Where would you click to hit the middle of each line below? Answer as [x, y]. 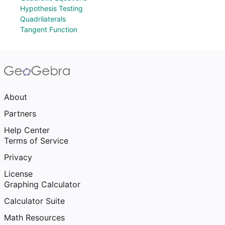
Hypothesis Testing [51, 8]
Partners [20, 114]
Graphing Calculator [42, 184]
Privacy [18, 157]
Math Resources [34, 217]
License [18, 174]
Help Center [27, 130]
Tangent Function [49, 29]
